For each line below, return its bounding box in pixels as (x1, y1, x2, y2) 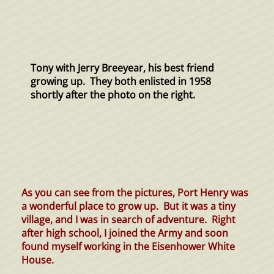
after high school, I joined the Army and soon (21, 226, 228, 240)
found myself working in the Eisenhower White (21, 240, 235, 254)
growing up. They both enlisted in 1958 (31, 75, 211, 89)
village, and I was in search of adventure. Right (21, 213, 235, 227)
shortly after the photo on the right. (31, 88, 195, 102)
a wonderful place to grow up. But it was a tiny (21, 199, 235, 213)
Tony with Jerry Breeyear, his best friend (31, 61, 217, 75)
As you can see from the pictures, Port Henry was (21, 186, 248, 200)
